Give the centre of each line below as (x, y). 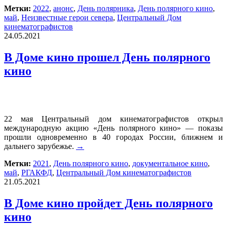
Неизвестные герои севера (67, 17)
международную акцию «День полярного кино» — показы (113, 128)
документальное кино (170, 163)
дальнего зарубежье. (40, 146)
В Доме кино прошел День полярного (107, 57)
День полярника (106, 8)
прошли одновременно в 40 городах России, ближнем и (113, 137)
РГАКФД (37, 172)
